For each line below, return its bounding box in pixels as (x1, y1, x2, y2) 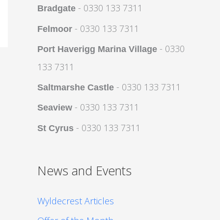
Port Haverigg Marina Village (37, 44, 157, 54)
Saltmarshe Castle (37, 82, 114, 92)
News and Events (37, 162, 132, 179)
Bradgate (37, 3, 76, 13)
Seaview (37, 103, 72, 112)
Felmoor (37, 24, 72, 34)
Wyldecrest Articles (37, 194, 114, 207)
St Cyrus (37, 123, 74, 133)
